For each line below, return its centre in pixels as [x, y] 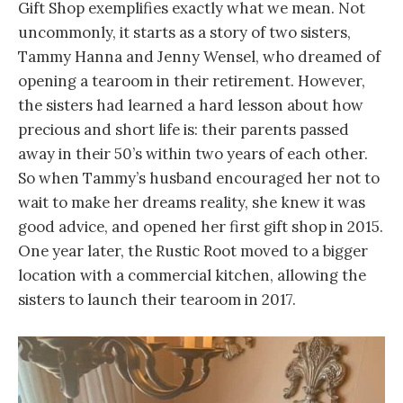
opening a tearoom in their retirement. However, [192, 81]
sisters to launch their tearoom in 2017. [157, 300]
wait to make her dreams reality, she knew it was [192, 203]
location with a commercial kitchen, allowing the [192, 276]
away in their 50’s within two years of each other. [193, 154]
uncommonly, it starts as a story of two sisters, [184, 33]
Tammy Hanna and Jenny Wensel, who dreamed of [199, 57]
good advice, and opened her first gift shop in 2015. [201, 227]
